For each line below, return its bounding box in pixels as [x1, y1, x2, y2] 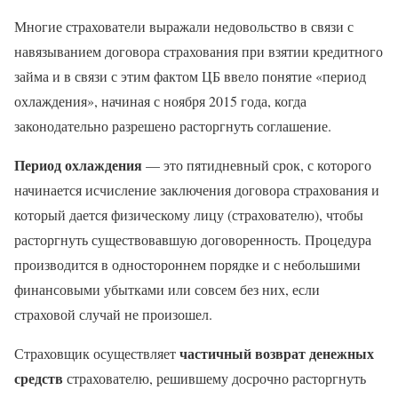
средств [14, 367, 63, 388]
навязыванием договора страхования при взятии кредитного [14, 41, 383, 60]
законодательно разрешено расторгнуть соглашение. [14, 115, 331, 135]
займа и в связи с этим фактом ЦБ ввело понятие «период [14, 66, 366, 85]
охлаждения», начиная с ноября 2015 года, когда [14, 91, 306, 110]
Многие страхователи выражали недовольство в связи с [14, 16, 354, 36]
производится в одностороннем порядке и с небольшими [14, 254, 361, 274]
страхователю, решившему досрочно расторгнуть [63, 368, 366, 387]
